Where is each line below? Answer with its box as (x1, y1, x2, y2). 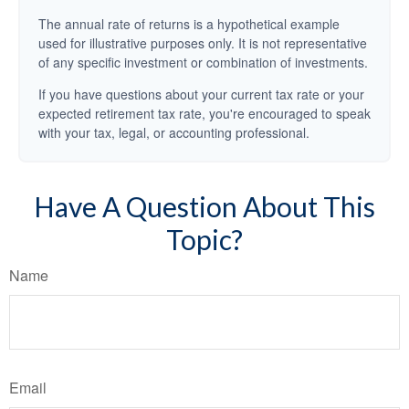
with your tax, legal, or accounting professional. (38, 123, 309, 142)
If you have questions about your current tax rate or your (38, 85, 364, 103)
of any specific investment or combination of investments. (38, 53, 368, 71)
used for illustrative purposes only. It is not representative (38, 34, 367, 52)
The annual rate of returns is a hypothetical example (38, 15, 340, 33)
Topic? (166, 223, 243, 256)
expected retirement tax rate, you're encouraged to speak (38, 104, 371, 122)
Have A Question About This (34, 190, 375, 223)
